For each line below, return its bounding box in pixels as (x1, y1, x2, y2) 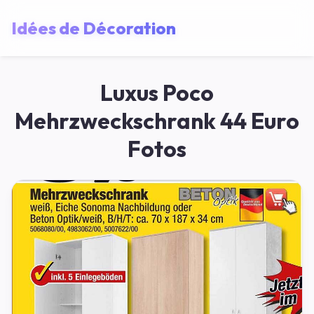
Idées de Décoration (11, 17, 176, 39)
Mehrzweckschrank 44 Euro (15, 107, 299, 135)
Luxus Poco (100, 78, 214, 107)
